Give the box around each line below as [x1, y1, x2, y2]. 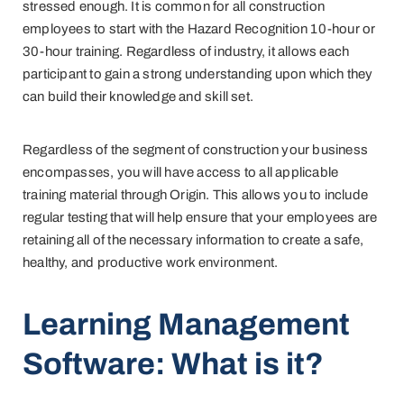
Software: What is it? [23, 347, 324, 381]
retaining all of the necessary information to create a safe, [23, 233, 364, 248]
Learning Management [23, 308, 350, 342]
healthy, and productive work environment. [23, 255, 279, 271]
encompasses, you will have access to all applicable [23, 165, 339, 180]
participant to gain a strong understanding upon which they [23, 67, 373, 82]
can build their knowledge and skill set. [23, 89, 253, 105]
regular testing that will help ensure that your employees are [23, 210, 378, 225]
